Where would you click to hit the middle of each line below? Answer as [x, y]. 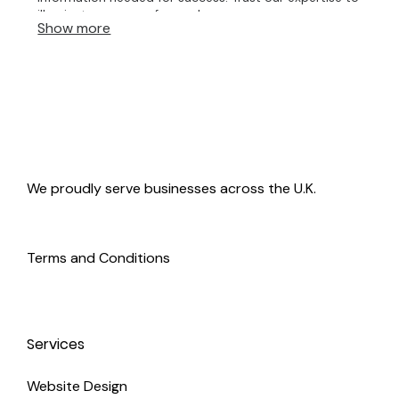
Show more [74, 28]
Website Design [77, 387]
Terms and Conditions [98, 257]
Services [56, 345]
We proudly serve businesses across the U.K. [171, 189]
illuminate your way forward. [121, 14]
